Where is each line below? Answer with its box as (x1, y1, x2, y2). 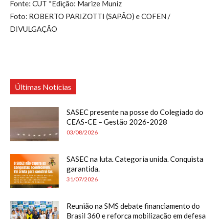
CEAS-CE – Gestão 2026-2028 (66, 117, 167, 126)
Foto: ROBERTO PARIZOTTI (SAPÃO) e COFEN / (10, 12, 171, 21)
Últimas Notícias (15, 82, 71, 91)
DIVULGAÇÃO (10, 24, 57, 33)
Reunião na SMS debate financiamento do (66, 201, 200, 210)
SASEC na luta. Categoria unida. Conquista (66, 154, 203, 163)
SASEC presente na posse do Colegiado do (66, 108, 203, 116)
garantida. (66, 164, 100, 173)
